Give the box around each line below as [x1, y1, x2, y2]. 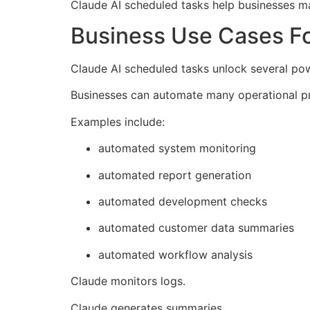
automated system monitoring [98, 141, 256, 156]
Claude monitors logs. [71, 274, 185, 289]
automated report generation [98, 167, 251, 182]
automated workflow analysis [98, 247, 253, 262]
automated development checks [98, 194, 267, 208]
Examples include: [71, 114, 165, 129]
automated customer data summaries [98, 221, 294, 235]
